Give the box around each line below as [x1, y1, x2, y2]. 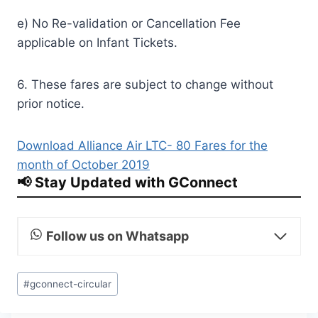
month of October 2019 [17, 157, 150, 172]
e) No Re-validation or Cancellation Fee [17, 16, 241, 31]
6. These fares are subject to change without [17, 77, 273, 92]
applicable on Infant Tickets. [17, 35, 177, 50]
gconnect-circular [30, 278, 112, 290]
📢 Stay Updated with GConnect [17, 173, 238, 191]
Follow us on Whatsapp [45, 228, 189, 243]
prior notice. [17, 96, 84, 111]
